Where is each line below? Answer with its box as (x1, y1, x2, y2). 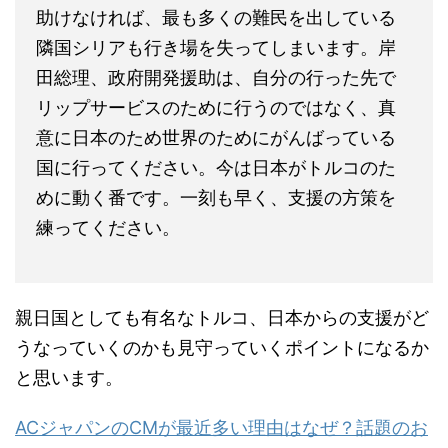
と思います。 (15, 286, 123, 308)
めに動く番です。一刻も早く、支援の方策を (36, 106, 396, 128)
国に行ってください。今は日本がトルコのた (36, 76, 396, 98)
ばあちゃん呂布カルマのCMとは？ (15, 366, 296, 388)
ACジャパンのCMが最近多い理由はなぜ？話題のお (15, 336, 428, 358)
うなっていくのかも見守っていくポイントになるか (15, 256, 429, 278)
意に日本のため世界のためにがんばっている (36, 46, 396, 68)
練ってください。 (36, 136, 180, 158)
